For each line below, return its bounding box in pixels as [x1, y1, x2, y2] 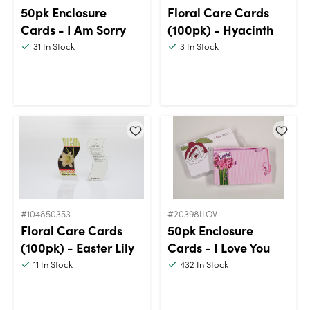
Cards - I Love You [167, 238, 270, 256]
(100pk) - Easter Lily [21, 238, 134, 256]
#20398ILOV [167, 206, 217, 220]
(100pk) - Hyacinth [167, 20, 273, 38]
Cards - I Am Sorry [21, 20, 126, 38]
